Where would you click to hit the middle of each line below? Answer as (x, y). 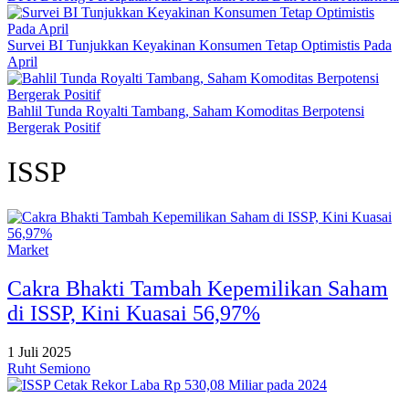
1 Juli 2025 (39, 351)
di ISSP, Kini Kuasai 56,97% (134, 313)
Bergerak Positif (54, 127)
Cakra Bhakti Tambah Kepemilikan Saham (198, 288)
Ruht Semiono (49, 368)
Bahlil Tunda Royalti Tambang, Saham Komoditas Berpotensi (186, 111)
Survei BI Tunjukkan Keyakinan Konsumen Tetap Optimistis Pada (199, 45)
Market (28, 249)
